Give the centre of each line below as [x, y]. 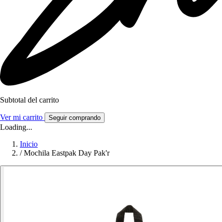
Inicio [29, 144]
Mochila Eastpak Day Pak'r [67, 153]
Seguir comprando [75, 118]
